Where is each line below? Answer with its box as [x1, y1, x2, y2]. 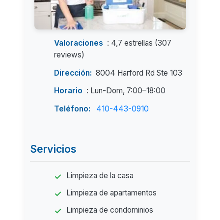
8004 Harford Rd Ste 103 [96, 68, 183, 78]
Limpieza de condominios [66, 205, 154, 215]
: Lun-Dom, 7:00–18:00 [86, 86, 166, 96]
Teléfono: [54, 104, 91, 113]
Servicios [29, 142, 77, 156]
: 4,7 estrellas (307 [107, 38, 172, 48]
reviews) [54, 50, 85, 60]
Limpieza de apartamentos [66, 188, 157, 197]
